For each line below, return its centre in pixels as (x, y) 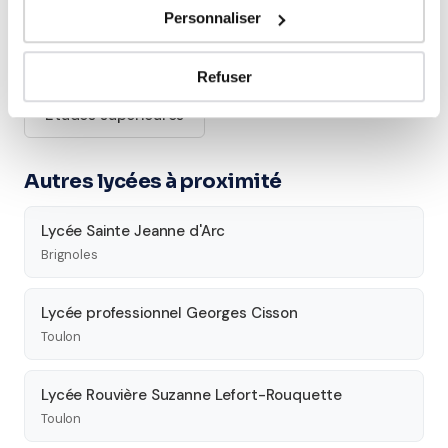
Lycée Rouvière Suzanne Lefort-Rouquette (192, 395)
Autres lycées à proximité (153, 181)
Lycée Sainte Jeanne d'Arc (133, 231)
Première (181, 69)
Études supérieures (115, 115)
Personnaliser (213, 18)
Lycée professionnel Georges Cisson (169, 313)
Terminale (289, 69)
